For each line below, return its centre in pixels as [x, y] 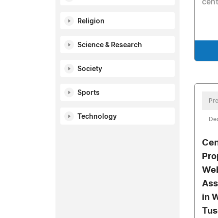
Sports [89, 93]
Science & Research [110, 45]
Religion [91, 21]
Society [90, 69]
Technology [97, 117]
